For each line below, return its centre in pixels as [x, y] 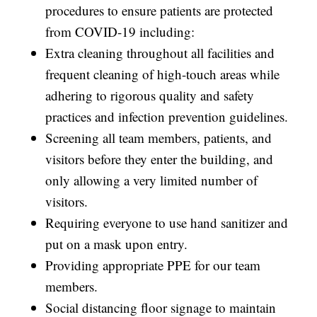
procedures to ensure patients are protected [160, 11]
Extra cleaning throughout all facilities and [160, 53]
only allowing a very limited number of [152, 180]
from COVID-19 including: [120, 32]
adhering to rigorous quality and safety [150, 96]
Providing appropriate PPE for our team [153, 265]
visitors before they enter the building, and [160, 159]
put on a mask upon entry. [117, 244]
